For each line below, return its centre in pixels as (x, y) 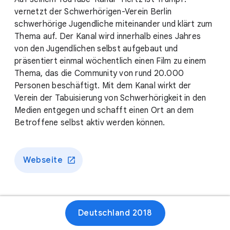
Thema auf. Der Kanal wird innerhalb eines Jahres (108, 37)
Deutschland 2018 (115, 213)
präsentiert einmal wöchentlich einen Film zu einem (110, 61)
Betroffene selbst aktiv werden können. (90, 123)
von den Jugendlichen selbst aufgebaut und (96, 49)
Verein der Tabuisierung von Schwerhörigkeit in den (110, 98)
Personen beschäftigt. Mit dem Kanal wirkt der (103, 86)
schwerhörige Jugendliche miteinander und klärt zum (113, 24)
